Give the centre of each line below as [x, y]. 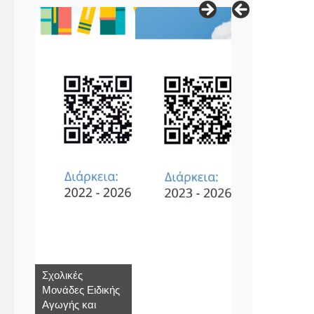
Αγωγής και [69, 304]
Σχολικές [62, 275]
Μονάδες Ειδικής [81, 289]
